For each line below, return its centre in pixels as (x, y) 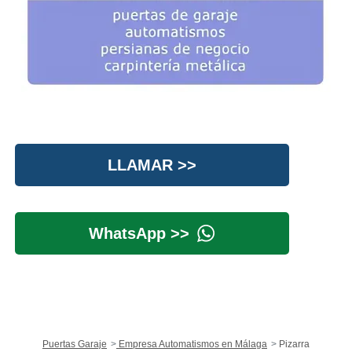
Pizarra (293, 344)
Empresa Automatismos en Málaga (192, 344)
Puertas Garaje (75, 344)
